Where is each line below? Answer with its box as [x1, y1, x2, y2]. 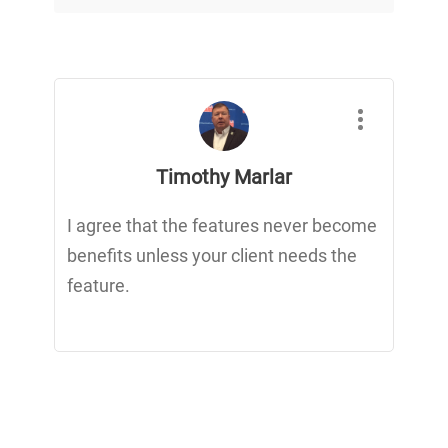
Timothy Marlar [156, 164, 292, 189]
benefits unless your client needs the [67, 244, 357, 266]
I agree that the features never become [67, 214, 377, 236]
